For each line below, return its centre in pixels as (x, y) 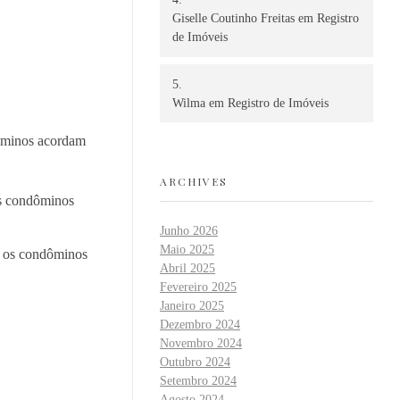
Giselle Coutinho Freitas (233, 19)
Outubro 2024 (195, 362)
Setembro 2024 (198, 381)
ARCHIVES (194, 181)
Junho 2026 (189, 231)
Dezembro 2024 (200, 325)
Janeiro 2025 (192, 306)
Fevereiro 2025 (198, 287)
